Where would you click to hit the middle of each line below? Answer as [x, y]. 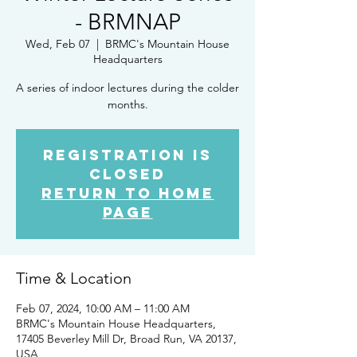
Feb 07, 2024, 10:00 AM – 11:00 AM [103, 308]
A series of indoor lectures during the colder [127, 88]
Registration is [127, 155]
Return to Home [127, 193]
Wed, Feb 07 [58, 44]
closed [127, 174]
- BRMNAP [127, 22]
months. [127, 104]
